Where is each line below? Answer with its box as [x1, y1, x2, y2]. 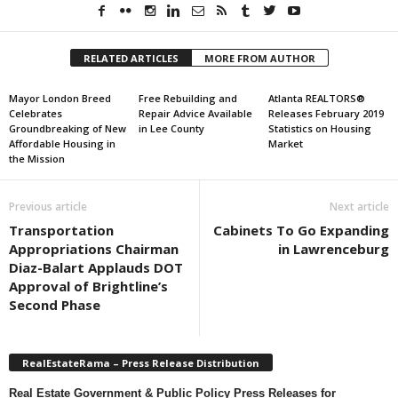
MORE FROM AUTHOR [203, 52, 315, 65]
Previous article [9, 199, 87, 214]
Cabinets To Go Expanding [213, 221, 389, 239]
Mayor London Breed [9, 92, 111, 105]
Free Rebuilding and [138, 92, 237, 105]
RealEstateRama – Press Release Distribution [22, 355, 259, 370]
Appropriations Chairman [9, 240, 179, 258]
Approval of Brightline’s [9, 277, 168, 295]
